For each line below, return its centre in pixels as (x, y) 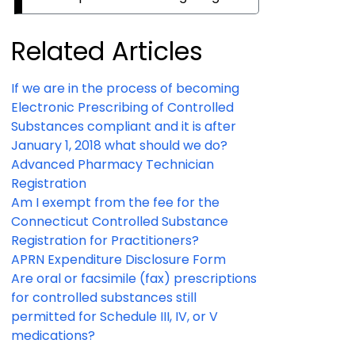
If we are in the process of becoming (125, 89)
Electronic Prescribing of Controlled (122, 108)
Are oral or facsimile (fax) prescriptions (134, 279)
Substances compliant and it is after (124, 127)
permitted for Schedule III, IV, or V (115, 317)
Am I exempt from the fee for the (115, 203)
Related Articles (107, 52)
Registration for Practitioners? (105, 241)
